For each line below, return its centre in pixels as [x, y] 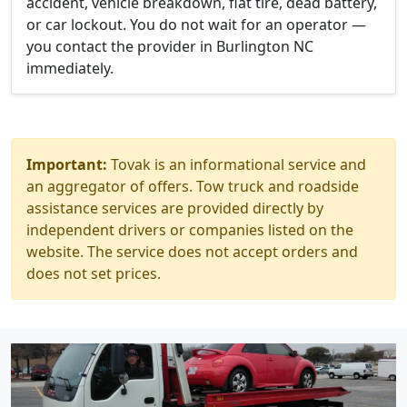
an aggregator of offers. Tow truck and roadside [193, 186]
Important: [67, 164]
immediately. [70, 68]
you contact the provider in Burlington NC [170, 46]
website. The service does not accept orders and [192, 252]
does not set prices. [94, 273]
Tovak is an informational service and [237, 164]
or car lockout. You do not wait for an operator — [196, 25]
